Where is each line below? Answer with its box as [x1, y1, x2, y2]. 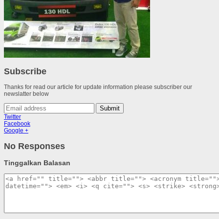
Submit [100, 105, 120, 112]
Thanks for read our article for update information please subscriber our [4, 84, 192, 91]
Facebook [4, 120, 30, 128]
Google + [4, 127, 28, 134]
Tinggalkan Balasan [4, 159, 70, 167]
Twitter [4, 113, 21, 121]
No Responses [4, 141, 65, 152]
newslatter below [4, 90, 49, 98]
